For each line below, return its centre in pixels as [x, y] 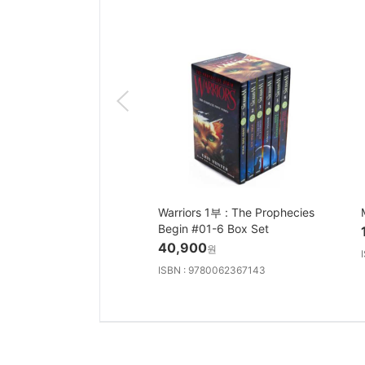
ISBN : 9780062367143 [212, 270]
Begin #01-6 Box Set [213, 229]
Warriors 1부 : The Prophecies [236, 213]
